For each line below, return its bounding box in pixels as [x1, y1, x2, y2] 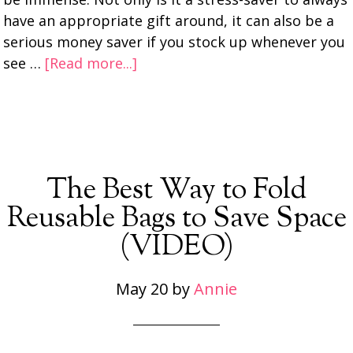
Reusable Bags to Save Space [6, 199, 347, 240]
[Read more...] [45, 54, 138, 72]
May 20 [116, 278, 168, 299]
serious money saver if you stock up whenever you [3, 32, 346, 51]
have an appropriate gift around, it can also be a [3, 11, 335, 30]
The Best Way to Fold [46, 170, 307, 211]
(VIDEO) [120, 227, 233, 268]
